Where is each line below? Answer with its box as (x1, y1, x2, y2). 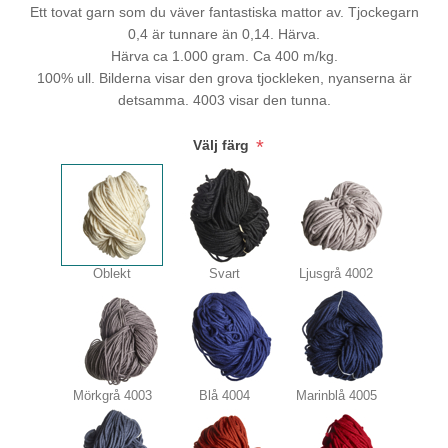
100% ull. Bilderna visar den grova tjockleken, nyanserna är (36, 70, 412, 87)
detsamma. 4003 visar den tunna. (117, 92, 331, 109)
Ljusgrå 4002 (299, 266, 373, 282)
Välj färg (192, 137, 253, 154)
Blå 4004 (198, 388, 250, 404)
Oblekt (93, 266, 131, 282)
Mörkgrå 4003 (72, 388, 152, 404)
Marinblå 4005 (295, 388, 377, 404)
